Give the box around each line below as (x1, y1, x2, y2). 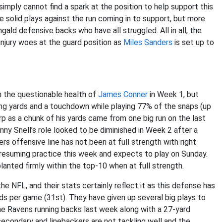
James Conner (98, 90, 148, 99)
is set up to (172, 38, 214, 47)
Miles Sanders (123, 38, 172, 47)
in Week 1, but (148, 90, 199, 99)
